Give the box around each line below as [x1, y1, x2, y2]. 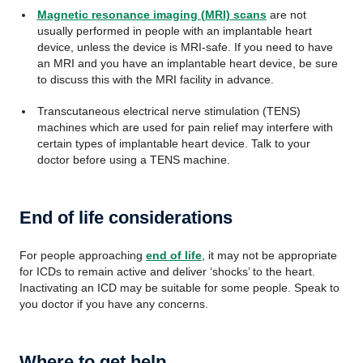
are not [266, 8, 306, 21]
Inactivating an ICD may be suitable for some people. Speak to [19, 281, 340, 294]
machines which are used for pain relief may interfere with [36, 121, 333, 134]
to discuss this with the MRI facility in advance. [36, 73, 274, 86]
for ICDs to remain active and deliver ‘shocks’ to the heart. [19, 265, 315, 278]
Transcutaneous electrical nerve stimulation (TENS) [36, 105, 301, 117]
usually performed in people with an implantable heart [36, 24, 312, 37]
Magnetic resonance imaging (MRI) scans [36, 8, 267, 21]
